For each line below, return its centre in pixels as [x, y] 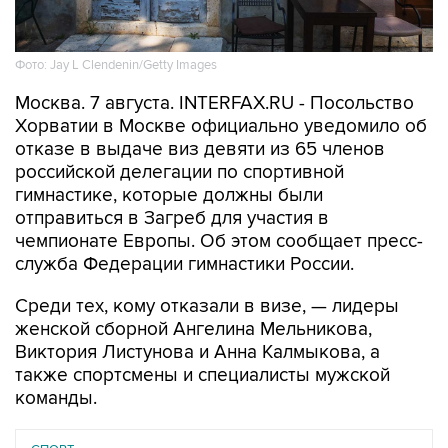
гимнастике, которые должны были [169, 195]
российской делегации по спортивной [179, 172]
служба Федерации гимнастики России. [184, 264]
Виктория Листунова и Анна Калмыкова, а [197, 352]
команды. [56, 398]
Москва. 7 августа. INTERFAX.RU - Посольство [214, 103]
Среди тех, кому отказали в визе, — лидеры [207, 306]
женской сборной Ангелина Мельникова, [193, 329]
